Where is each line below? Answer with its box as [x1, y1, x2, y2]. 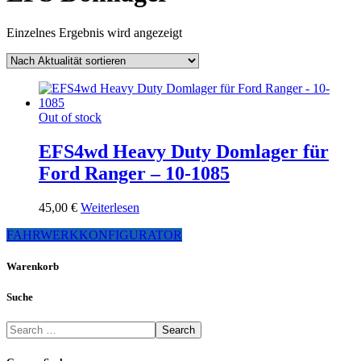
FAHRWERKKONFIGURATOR [6, 227, 182, 242]
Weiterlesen [81, 200, 139, 214]
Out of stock [39, 110, 102, 124]
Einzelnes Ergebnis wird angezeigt [6, 25, 182, 39]
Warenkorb [6, 259, 59, 272]
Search [162, 324, 195, 337]
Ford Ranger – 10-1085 [39, 162, 230, 184]
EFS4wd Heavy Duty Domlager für [39, 140, 329, 162]
